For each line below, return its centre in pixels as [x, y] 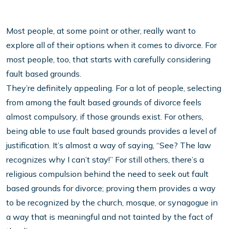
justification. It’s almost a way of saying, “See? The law [109, 145]
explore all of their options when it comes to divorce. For [111, 45]
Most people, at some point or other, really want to [101, 31]
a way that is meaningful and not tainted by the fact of [110, 217]
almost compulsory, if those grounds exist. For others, [105, 117]
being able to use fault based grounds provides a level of [111, 131]
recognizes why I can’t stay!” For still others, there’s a [105, 160]
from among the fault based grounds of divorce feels [104, 102]
